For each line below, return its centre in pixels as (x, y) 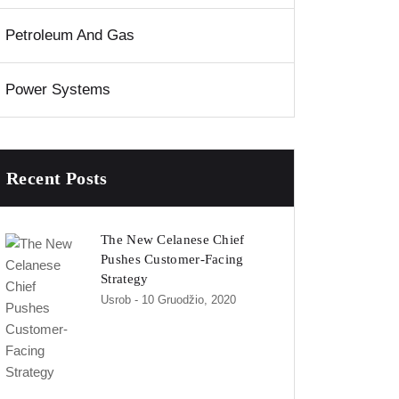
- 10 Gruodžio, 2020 (185, 300)
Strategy (125, 279)
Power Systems (58, 90)
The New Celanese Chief (173, 240)
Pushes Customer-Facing (172, 260)
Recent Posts (57, 179)
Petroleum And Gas (70, 36)
